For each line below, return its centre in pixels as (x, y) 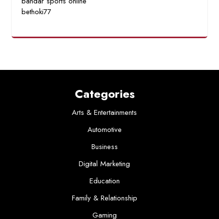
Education (104, 181)
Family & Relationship (104, 198)
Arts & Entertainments (105, 112)
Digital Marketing (105, 164)
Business (104, 147)
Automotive (104, 130)
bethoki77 (36, 12)
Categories (105, 94)
